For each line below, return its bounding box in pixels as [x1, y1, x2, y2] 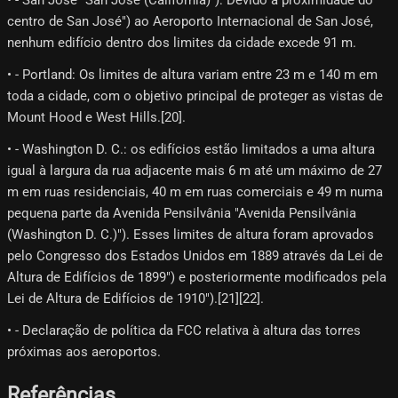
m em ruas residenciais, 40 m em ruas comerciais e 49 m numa [7, 183, 383, 200]
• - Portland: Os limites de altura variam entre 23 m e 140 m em [7, 66, 378, 83]
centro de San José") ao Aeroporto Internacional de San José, [7, 12, 373, 29]
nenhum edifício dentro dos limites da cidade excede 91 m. [7, 34, 356, 51]
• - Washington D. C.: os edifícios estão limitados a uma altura [7, 140, 375, 157]
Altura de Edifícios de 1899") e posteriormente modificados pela [7, 268, 386, 285]
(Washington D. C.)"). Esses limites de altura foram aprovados [7, 226, 374, 243]
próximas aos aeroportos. [7, 343, 161, 360]
